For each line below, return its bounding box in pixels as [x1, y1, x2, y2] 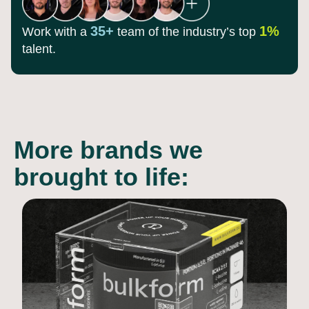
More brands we [14, 136, 203, 165]
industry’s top [179, 25, 259, 39]
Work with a [22, 25, 90, 39]
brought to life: [14, 163, 189, 192]
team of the [114, 25, 179, 39]
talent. [22, 42, 56, 57]
